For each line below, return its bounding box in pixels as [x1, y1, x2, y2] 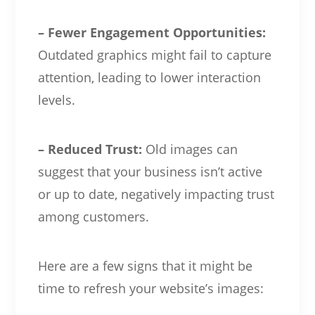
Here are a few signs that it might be [37, 257, 252, 274]
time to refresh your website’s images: [37, 279, 264, 297]
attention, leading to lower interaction [37, 68, 261, 86]
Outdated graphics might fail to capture [37, 46, 271, 63]
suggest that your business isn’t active [37, 162, 262, 180]
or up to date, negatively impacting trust [37, 185, 274, 202]
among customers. [37, 207, 149, 225]
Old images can [141, 140, 238, 157]
